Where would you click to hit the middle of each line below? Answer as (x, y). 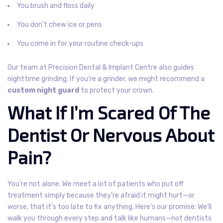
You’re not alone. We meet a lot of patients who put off (96, 184)
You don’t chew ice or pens (59, 24)
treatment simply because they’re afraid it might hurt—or (101, 195)
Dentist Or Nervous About (111, 134)
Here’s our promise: (166, 207)
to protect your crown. (116, 90)
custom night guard (43, 90)
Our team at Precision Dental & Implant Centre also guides (101, 67)
